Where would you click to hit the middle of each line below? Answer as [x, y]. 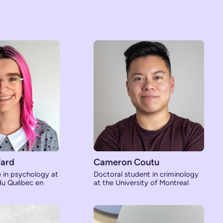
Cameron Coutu [126, 162]
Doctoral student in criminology [146, 174]
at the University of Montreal [141, 182]
